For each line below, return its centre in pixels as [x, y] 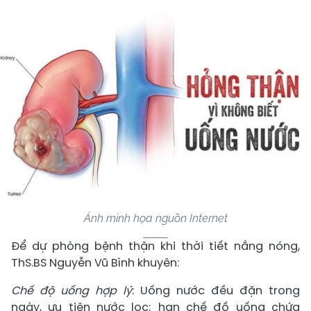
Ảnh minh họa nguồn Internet [155, 219]
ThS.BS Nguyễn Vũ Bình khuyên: [95, 263]
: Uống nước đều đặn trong [216, 291]
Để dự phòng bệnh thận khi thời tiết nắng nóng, [155, 246]
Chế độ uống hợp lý [72, 291]
